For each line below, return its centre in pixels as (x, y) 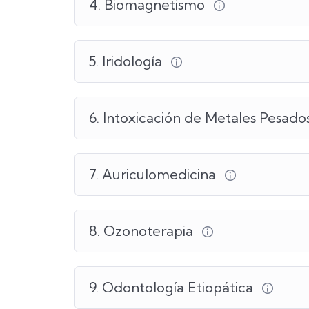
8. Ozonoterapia (143, 230)
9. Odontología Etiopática (173, 287)
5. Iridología (127, 61)
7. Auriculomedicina (154, 174)
